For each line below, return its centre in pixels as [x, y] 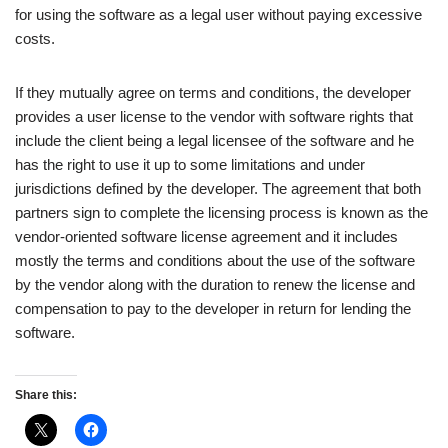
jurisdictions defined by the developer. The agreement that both [218, 188]
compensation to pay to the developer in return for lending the [213, 308]
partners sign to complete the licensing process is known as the [221, 212]
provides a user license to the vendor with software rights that [214, 116]
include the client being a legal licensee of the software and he [214, 140]
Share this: [46, 395]
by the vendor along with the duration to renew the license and [215, 284]
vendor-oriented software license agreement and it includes [206, 236]
